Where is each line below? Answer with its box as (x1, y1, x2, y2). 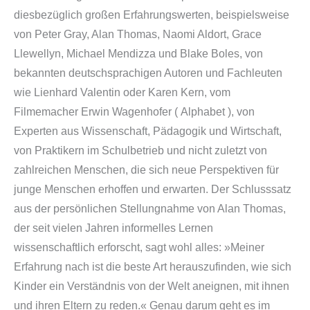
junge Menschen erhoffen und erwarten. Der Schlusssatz (14, 183, 291, 196)
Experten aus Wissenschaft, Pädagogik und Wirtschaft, (14, 125, 282, 138)
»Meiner (224, 241, 264, 254)
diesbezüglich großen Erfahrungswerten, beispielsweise (14, 9, 289, 21)
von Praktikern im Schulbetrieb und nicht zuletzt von (14, 145, 267, 157)
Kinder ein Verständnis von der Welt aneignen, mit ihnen (14, 280, 289, 293)
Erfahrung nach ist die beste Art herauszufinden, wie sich (14, 261, 291, 273)
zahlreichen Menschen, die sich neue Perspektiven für (14, 164, 279, 176)
